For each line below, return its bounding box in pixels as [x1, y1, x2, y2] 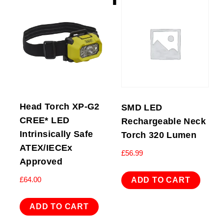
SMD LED [121, 102, 163, 112]
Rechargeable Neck [121, 116, 206, 126]
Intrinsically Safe [20, 129, 93, 139]
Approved [20, 156, 62, 166]
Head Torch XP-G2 [20, 101, 100, 111]
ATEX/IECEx [20, 142, 73, 153]
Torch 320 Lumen [121, 130, 197, 140]
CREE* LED [20, 115, 70, 125]
